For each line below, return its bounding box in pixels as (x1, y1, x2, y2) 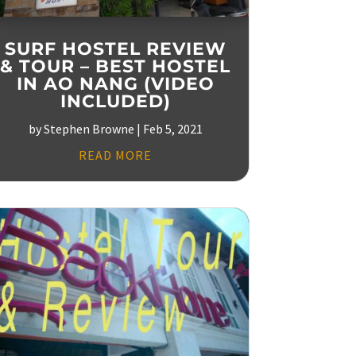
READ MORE (79, 146, 153, 163)
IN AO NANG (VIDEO (16, 72, 215, 95)
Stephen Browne (43, 120, 134, 137)
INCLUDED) (60, 90, 171, 112)
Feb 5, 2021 (142, 120, 203, 137)
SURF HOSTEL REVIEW (4, 37, 226, 60)
